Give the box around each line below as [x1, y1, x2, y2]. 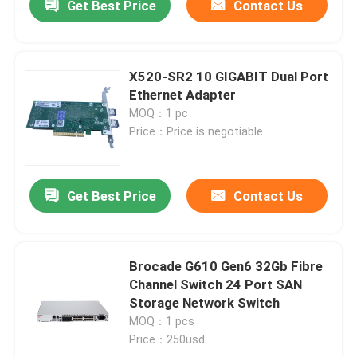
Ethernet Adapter [129, 86, 237, 103]
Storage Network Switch [129, 295, 280, 312]
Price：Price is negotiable [129, 124, 264, 138]
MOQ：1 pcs [129, 315, 195, 328]
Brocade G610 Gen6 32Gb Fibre [129, 258, 324, 275]
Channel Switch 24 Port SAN [129, 277, 303, 293]
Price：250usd [129, 333, 206, 347]
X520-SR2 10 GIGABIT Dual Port [129, 68, 329, 84]
